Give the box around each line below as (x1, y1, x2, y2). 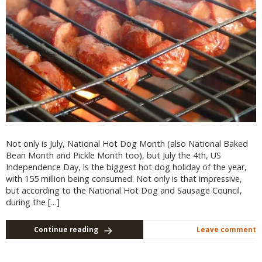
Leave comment (196, 225, 256, 234)
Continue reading (33, 225, 98, 234)
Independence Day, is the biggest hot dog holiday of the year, (6, 161, 247, 173)
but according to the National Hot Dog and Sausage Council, (6, 184, 242, 196)
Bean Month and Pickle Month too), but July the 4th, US (6, 149, 221, 161)
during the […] (6, 196, 60, 208)
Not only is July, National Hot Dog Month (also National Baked (6, 137, 248, 149)
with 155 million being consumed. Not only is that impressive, (6, 173, 242, 184)
